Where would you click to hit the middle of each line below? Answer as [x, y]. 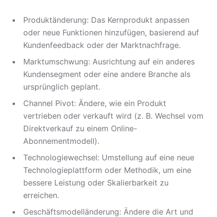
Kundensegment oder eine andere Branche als [107, 74]
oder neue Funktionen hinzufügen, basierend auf [111, 32]
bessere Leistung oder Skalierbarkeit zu [96, 183]
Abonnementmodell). [61, 141]
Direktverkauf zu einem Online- [80, 128]
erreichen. [41, 195]
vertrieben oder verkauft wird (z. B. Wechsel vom [113, 116]
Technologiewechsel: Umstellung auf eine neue [109, 157]
